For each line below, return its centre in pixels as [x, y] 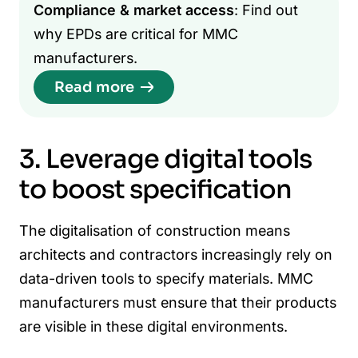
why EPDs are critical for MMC [135, 34]
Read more [94, 87]
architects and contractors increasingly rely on [176, 254]
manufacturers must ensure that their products [178, 302]
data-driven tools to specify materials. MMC [166, 278]
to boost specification [155, 190]
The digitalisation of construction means [155, 230]
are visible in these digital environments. [153, 326]
